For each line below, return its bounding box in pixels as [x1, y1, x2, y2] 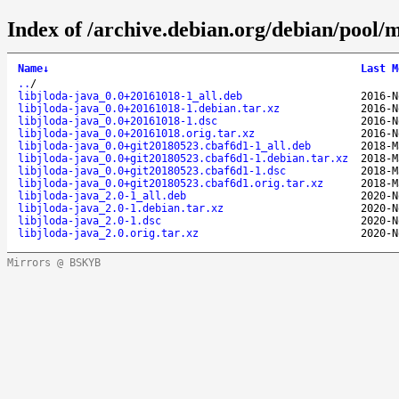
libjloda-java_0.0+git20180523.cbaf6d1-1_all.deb [18, 139, 311, 152]
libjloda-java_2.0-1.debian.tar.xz [18, 201, 224, 215]
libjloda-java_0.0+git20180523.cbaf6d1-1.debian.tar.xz [18, 151, 348, 165]
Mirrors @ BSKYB [7, 256, 101, 269]
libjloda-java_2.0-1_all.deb [18, 189, 186, 202]
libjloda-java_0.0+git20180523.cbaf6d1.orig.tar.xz [18, 176, 323, 190]
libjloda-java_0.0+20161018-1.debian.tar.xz [18, 102, 280, 115]
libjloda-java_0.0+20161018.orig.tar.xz [18, 126, 255, 140]
